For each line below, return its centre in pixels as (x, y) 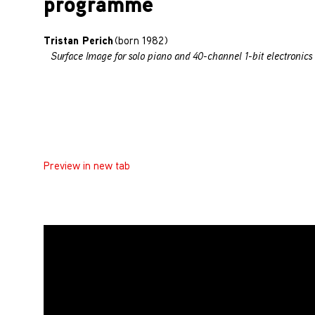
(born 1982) (141, 40)
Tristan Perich (78, 40)
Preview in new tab (87, 166)
